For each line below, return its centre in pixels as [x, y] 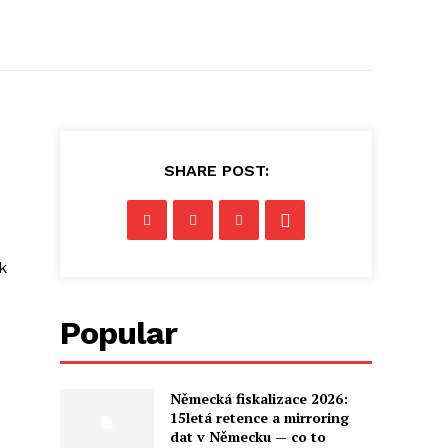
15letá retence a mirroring [259, 418]
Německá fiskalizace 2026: [258, 399]
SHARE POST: [216, 171]
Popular [119, 333]
